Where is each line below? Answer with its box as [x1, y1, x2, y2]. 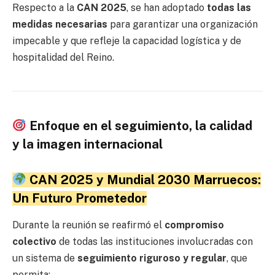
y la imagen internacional [12, 136, 163, 152]
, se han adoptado [126, 1, 207, 14]
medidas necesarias [12, 18, 107, 30]
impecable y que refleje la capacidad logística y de [12, 34, 241, 47]
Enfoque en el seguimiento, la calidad [26, 118, 253, 133]
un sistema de [12, 252, 77, 264]
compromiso [165, 219, 224, 231]
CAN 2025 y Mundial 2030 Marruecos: [26, 172, 261, 187]
